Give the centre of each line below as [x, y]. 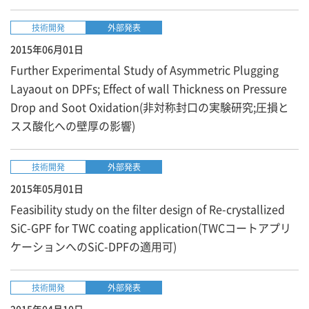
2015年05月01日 [47, 188]
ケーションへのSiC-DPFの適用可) [93, 246]
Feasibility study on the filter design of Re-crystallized [148, 209]
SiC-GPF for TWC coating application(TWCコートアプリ [151, 228]
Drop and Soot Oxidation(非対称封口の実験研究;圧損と [150, 107]
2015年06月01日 [47, 49]
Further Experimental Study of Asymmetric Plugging [144, 70]
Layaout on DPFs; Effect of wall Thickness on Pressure [149, 88]
